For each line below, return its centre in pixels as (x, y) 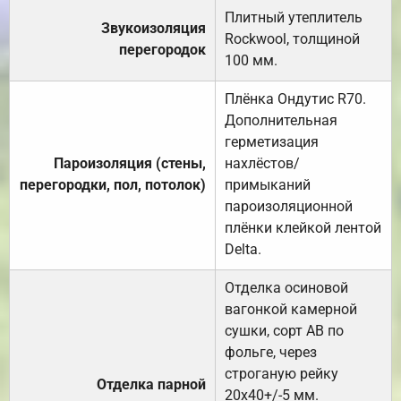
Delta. (243, 250)
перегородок (162, 50)
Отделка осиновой (286, 288)
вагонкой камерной (291, 310)
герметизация (272, 142)
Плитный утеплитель (294, 18)
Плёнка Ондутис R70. (295, 99)
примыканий (268, 185)
